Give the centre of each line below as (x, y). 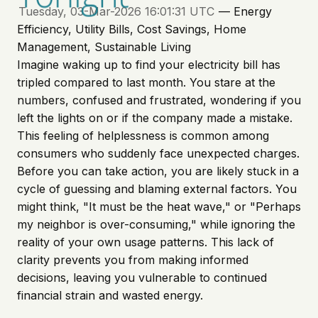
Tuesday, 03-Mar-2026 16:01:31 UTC (116, 11)
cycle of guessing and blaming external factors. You (157, 189)
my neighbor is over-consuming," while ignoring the (156, 224)
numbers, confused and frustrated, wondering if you (159, 100)
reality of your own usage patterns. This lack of (146, 242)
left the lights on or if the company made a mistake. (155, 118)
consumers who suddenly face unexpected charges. (158, 153)
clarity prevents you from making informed (133, 260)
